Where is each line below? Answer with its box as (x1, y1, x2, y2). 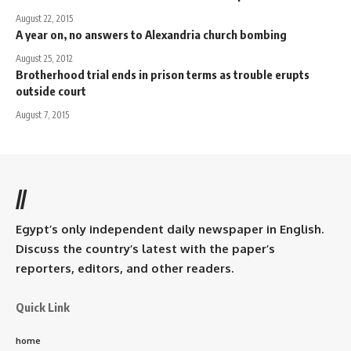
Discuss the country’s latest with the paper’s (16, 241, 275, 256)
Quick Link (16, 299, 70, 314)
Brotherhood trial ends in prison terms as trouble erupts (16, 67, 309, 81)
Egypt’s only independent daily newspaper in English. (16, 221, 324, 237)
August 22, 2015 (16, 12, 73, 24)
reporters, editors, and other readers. (16, 260, 233, 276)
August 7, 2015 (16, 108, 69, 121)
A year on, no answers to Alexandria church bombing (16, 27, 287, 42)
